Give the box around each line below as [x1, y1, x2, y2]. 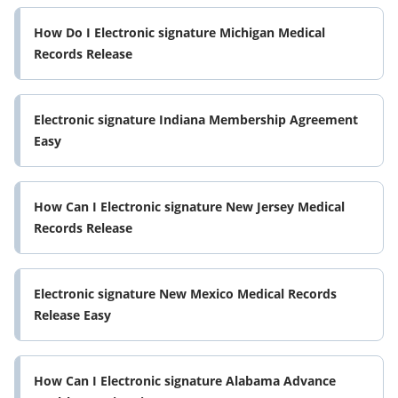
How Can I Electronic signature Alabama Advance [34, 372, 336, 390]
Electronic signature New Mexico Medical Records [34, 285, 337, 303]
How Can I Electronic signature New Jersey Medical [34, 198, 345, 216]
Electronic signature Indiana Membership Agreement [34, 111, 358, 129]
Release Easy [34, 306, 111, 324]
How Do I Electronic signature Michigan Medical [34, 24, 325, 42]
